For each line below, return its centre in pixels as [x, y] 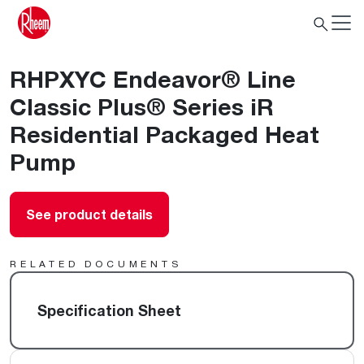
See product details [89, 214]
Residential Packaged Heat [165, 134]
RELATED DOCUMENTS [96, 264]
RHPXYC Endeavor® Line [153, 79]
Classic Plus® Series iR [142, 106]
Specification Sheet [109, 310]
